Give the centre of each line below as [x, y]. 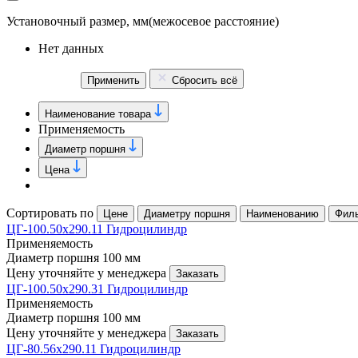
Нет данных [71, 48]
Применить [113, 80]
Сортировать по [50, 213]
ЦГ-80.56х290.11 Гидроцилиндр [93, 348]
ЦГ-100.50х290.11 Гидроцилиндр [97, 229]
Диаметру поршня [187, 213]
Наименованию [282, 213]
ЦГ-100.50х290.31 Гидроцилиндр [97, 288]
